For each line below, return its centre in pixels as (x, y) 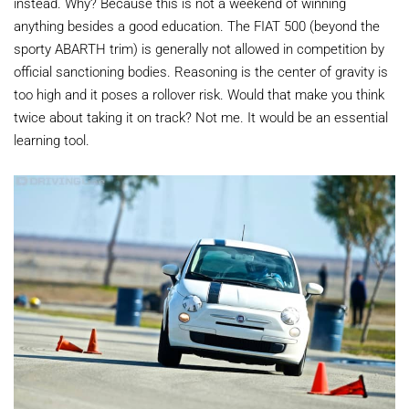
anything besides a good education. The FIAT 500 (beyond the (197, 26)
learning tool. (52, 140)
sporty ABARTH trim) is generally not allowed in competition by (199, 49)
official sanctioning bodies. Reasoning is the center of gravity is (201, 72)
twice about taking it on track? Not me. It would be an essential (201, 117)
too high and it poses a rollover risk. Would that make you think (199, 94)
